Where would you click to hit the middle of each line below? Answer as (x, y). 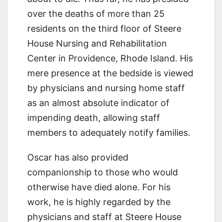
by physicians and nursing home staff (106, 88)
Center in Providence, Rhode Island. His (110, 58)
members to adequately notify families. (109, 132)
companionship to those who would (103, 172)
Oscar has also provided (78, 157)
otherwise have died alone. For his (99, 187)
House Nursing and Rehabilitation (97, 43)
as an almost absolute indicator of (98, 103)
